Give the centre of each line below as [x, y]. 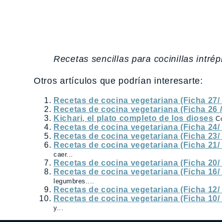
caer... [63, 155]
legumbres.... [74, 181]
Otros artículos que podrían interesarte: [118, 81]
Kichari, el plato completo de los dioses [134, 118]
